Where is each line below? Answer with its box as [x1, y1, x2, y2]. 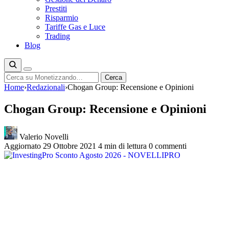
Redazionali [27, 83, 65, 91]
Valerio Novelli [17, 132, 68, 141]
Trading [45, 32, 70, 40]
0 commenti [149, 141, 187, 150]
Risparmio [45, 13, 78, 22]
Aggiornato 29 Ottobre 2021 [4, 141, 96, 150]
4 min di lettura [98, 141, 147, 150]
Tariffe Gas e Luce [45, 22, 105, 31]
